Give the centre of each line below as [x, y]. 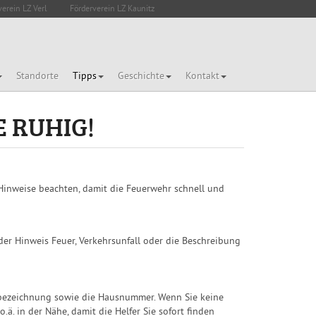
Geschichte [141, 77]
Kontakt [202, 77]
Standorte [37, 77]
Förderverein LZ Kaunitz [112, 10]
